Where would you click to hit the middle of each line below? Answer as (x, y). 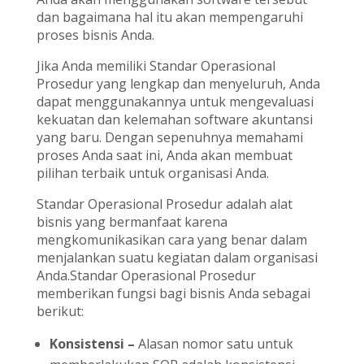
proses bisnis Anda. (95, 35)
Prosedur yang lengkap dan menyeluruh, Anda (178, 84)
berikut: (60, 312)
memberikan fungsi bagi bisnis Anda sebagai (173, 294)
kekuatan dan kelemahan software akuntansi (174, 120)
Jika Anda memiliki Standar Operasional (156, 66)
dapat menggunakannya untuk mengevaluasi (175, 102)
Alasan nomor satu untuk (214, 344)
